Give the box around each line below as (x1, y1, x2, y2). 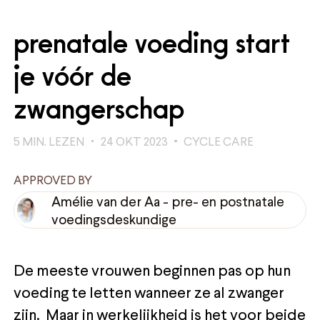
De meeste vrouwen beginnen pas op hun (14, 261, 291, 280)
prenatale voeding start (14, 31, 291, 54)
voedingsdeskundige (51, 211, 176, 228)
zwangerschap (14, 96, 185, 120)
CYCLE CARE (184, 134, 254, 149)
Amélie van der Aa (51, 193, 160, 210)
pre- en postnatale (171, 193, 284, 210)
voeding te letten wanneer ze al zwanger (14, 283, 285, 302)
